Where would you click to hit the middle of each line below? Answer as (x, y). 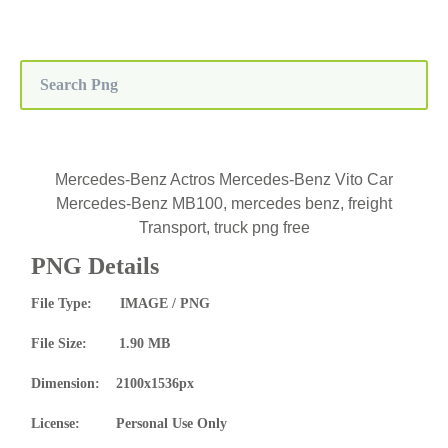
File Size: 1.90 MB (101, 343)
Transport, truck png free (224, 227)
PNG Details (95, 266)
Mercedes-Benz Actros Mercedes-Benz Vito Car (224, 179)
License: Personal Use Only (129, 423)
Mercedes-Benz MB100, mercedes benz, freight (224, 203)
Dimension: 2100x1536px (113, 383)
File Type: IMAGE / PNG (121, 303)
